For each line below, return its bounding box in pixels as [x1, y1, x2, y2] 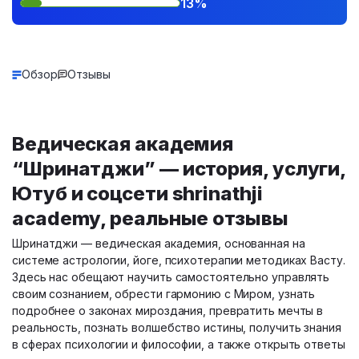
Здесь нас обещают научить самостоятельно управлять [12, 270, 330, 284]
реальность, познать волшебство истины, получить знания [12, 321, 341, 334]
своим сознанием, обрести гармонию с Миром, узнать [12, 287, 316, 301]
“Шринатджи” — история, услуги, [12, 157, 346, 180]
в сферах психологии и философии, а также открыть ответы [12, 337, 345, 351]
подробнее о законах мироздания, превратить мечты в [12, 304, 324, 317]
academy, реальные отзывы [12, 207, 288, 230]
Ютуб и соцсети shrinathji [12, 182, 263, 205]
